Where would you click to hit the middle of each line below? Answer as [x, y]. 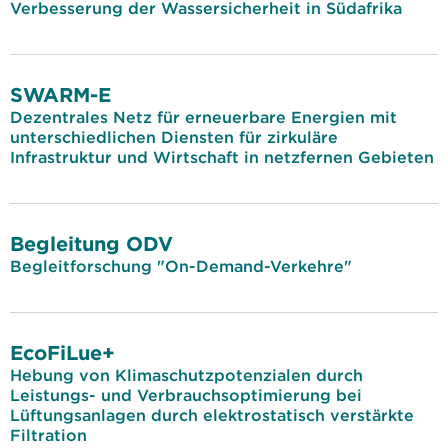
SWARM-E [60, 94]
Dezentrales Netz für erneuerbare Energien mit [203, 117]
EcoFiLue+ [62, 352]
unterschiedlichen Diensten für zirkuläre [174, 137]
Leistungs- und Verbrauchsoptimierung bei [186, 395]
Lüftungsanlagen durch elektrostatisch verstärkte [212, 415]
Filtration [48, 435]
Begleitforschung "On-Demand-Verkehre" [181, 266]
